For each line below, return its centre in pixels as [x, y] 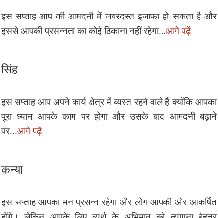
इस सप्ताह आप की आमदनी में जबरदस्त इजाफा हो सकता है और [109, 16]
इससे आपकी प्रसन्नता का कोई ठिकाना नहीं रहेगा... [84, 31]
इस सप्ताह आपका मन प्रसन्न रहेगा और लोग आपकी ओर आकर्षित [109, 202]
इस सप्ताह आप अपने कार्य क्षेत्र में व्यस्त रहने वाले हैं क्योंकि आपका [109, 102]
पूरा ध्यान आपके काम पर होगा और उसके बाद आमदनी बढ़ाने [109, 116]
